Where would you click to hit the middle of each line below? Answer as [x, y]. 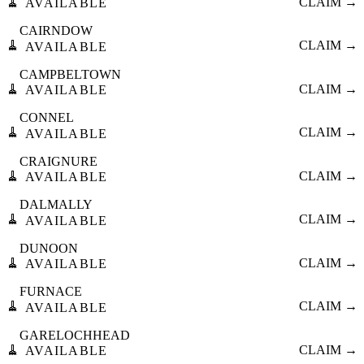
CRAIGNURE [58, 161]
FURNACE [51, 292]
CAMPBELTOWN [70, 74]
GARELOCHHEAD [75, 335]
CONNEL [47, 118]
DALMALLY [56, 205]
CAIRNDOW [56, 31]
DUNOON [49, 248]
